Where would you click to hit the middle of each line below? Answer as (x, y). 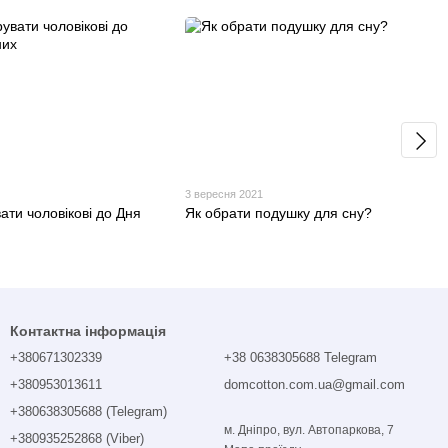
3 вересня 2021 (224, 194)
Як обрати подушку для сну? (279, 213)
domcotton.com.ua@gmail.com (314, 385)
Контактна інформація (88, 331)
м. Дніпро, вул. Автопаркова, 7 (309, 430)
